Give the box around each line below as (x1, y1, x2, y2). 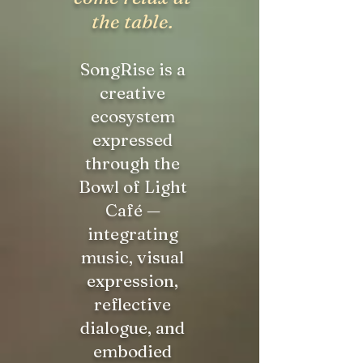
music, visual (81, 246, 184, 267)
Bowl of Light (78, 176, 187, 197)
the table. (92, 10, 173, 33)
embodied (93, 340, 172, 361)
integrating (87, 223, 178, 244)
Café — (105, 199, 160, 220)
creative (100, 82, 165, 103)
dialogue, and (80, 317, 185, 338)
